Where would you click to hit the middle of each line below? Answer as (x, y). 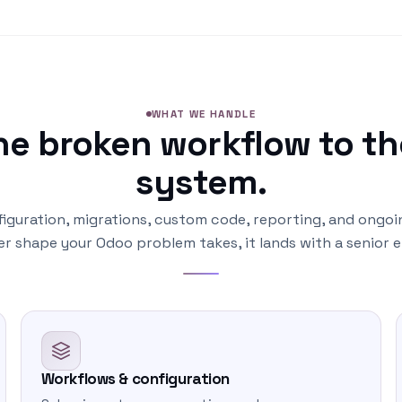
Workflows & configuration (135, 379)
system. (201, 181)
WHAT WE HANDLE (204, 114)
